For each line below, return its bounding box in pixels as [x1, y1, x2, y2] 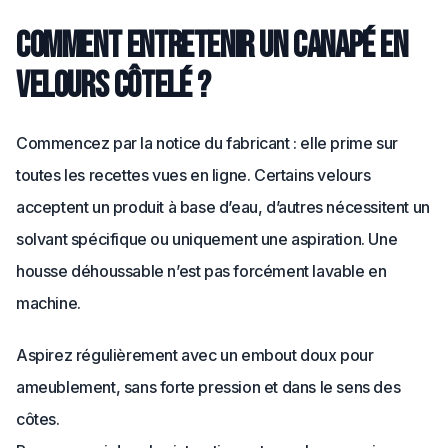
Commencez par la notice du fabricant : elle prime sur [16, 133, 398, 153]
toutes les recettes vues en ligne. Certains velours [16, 165, 371, 185]
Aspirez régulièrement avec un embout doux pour [16, 345, 374, 365]
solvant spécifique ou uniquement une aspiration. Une [16, 229, 398, 249]
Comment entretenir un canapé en [16, 25, 408, 68]
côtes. [16, 409, 60, 429]
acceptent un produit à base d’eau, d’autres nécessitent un [16, 197, 430, 217]
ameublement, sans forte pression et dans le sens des [16, 377, 401, 397]
